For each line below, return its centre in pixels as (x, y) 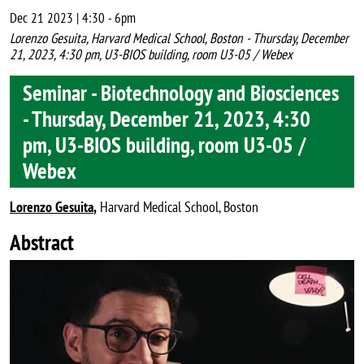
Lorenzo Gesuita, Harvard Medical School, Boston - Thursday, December (179, 39)
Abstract (42, 242)
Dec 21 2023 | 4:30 (57, 18)
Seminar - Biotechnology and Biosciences (181, 92)
